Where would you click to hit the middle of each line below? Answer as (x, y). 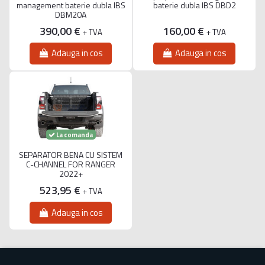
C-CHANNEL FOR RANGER (71, 164)
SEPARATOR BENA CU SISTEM (71, 155)
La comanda (74, 134)
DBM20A (71, 14)
